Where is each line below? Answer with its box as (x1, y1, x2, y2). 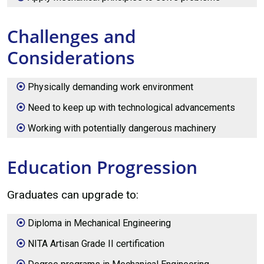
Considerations (7, 45, 135, 70)
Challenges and (7, 24, 136, 48)
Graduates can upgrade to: (7, 187, 138, 202)
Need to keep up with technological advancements (28, 101, 236, 113)
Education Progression (7, 155, 197, 180)
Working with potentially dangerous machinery (28, 123, 217, 134)
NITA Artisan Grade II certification (28, 238, 165, 250)
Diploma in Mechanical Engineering (28, 217, 171, 229)
